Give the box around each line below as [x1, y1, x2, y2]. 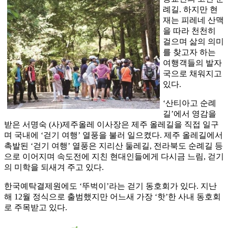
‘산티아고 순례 [163, 99, 216, 108]
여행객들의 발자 [163, 59, 222, 68]
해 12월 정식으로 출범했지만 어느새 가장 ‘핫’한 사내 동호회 [4, 192, 221, 202]
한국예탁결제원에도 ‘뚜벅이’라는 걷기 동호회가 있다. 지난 [4, 182, 217, 191]
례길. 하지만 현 [163, 5, 218, 14]
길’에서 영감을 [163, 109, 216, 119]
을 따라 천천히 [163, 26, 216, 36]
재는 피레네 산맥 [163, 16, 224, 25]
